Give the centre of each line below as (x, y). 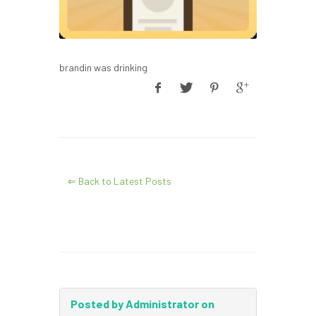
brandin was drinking (103, 67)
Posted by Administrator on (142, 304)
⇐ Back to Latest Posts (120, 181)
